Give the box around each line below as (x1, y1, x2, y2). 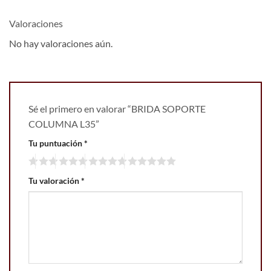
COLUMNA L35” (28, 118, 101, 130)
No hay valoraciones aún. (9, 38, 113, 50)
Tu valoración (28, 175, 81, 186)
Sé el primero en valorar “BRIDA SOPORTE (28, 103, 206, 115)
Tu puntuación (28, 138, 84, 149)
